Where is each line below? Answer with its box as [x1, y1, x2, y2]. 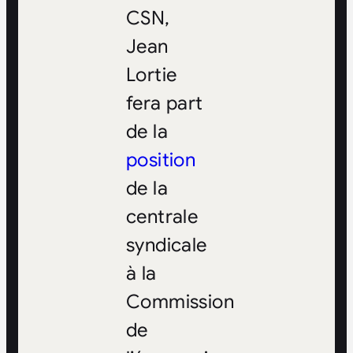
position [125, 148, 196, 173]
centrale [125, 205, 199, 229]
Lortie [125, 63, 177, 87]
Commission [125, 290, 234, 314]
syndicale [125, 233, 207, 258]
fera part [125, 91, 203, 116]
